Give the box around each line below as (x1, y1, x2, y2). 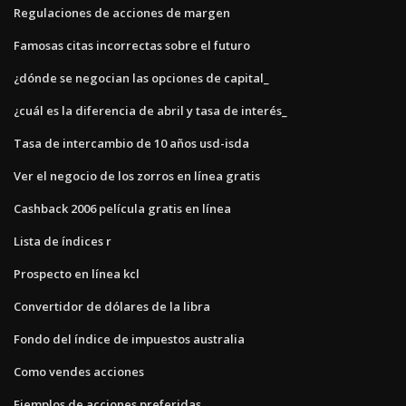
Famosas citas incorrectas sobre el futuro (14, 36, 250, 53)
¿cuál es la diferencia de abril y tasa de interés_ (14, 101, 287, 119)
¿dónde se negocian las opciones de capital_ (14, 69, 269, 86)
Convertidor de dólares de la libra (14, 297, 210, 314)
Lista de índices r (14, 232, 111, 249)
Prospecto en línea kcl (14, 265, 140, 282)
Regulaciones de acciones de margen (14, 4, 230, 21)
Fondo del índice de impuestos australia (14, 330, 245, 347)
